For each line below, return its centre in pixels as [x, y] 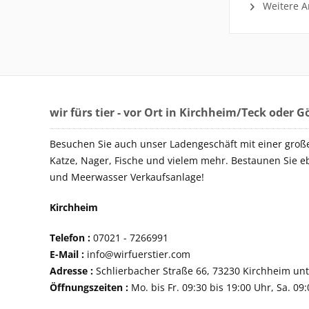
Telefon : [70, 238]
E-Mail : [67, 254]
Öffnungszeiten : [89, 287]
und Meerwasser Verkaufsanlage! [127, 177]
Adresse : [71, 271]
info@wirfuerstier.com [139, 254]
